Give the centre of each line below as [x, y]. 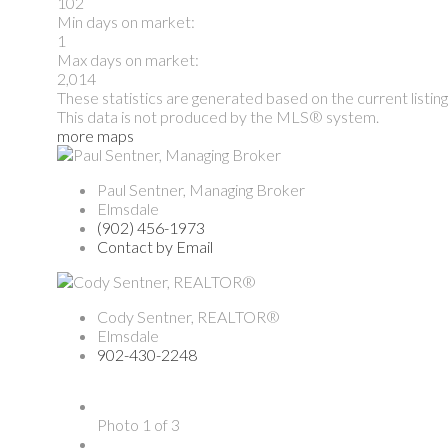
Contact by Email [155, 246]
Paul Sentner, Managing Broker [201, 189]
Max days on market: [128, 59]
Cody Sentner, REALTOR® [188, 316]
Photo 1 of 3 [138, 424]
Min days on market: [126, 21]
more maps [95, 135]
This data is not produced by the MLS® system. [218, 116]
